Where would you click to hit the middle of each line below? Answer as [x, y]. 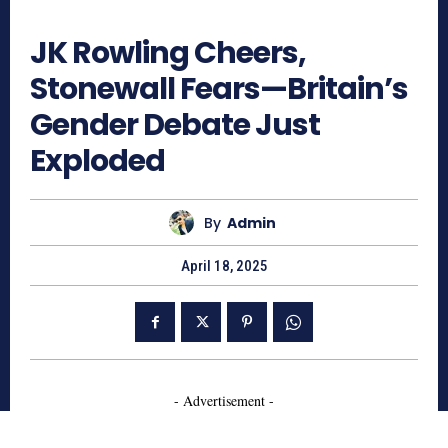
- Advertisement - [224, 401]
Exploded [97, 161]
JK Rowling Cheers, [168, 53]
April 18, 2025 [224, 266]
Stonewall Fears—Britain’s [219, 89]
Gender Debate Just [175, 125]
